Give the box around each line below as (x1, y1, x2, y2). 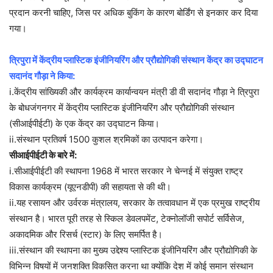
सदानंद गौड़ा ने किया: (9, 70, 75, 82)
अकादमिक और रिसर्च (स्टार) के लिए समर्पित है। (9, 229, 163, 241)
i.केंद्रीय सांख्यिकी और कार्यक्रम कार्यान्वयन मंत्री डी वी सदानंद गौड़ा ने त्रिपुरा (9, 86, 259, 98)
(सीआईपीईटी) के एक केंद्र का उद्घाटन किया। (9, 118, 160, 130)
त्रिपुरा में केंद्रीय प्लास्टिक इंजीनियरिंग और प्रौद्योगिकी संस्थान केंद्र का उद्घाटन (9, 54, 263, 66)
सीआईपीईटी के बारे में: (9, 149, 77, 161)
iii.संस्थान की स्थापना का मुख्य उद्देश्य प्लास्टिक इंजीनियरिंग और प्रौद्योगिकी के (9, 244, 257, 257)
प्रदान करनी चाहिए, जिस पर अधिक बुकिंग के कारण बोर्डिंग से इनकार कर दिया (9, 7, 258, 19)
